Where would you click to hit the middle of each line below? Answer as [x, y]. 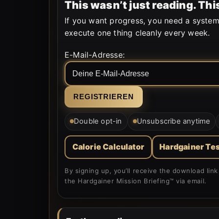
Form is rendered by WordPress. [125, 49]
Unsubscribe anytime [174, 121]
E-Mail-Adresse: [95, 55]
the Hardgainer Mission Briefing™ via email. [136, 181]
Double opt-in [98, 121]
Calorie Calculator [108, 147]
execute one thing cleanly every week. [137, 33]
